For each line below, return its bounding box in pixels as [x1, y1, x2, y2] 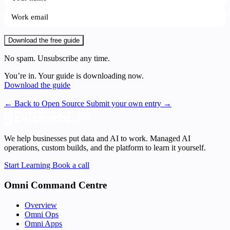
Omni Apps [25, 219, 62, 228]
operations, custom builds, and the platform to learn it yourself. [4, 143, 206, 152]
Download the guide [4, 81, 70, 90]
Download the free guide [8, 36, 80, 45]
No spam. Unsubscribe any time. [4, 54, 110, 63]
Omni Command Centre [4, 179, 107, 190]
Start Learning [4, 161, 52, 170]
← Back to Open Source [4, 99, 86, 108]
